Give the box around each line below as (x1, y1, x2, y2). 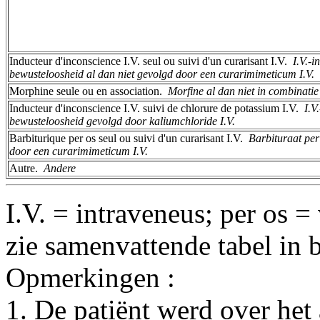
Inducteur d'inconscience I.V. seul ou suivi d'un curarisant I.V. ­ (9, 54, 293, 67)
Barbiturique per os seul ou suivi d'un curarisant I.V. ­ (9, 131, 249, 144)
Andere (44, 161, 76, 174)
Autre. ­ (9, 161, 44, 174)
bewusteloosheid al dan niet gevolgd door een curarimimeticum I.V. (9, 67, 314, 80)
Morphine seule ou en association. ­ (9, 84, 168, 97)
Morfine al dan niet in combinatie (168, 84, 319, 97)
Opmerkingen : (6, 261, 175, 293)
